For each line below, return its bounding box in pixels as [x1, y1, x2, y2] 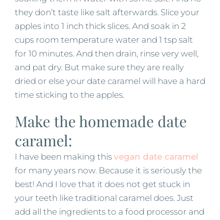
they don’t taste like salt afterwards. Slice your [15, 7, 199, 17]
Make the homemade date [15, 110, 187, 131]
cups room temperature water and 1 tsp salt [15, 34, 193, 45]
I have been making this [15, 151, 114, 162]
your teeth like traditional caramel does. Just [15, 192, 193, 203]
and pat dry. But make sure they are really [15, 62, 184, 72]
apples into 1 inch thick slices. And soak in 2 [15, 21, 186, 31]
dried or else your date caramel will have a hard [15, 76, 205, 86]
